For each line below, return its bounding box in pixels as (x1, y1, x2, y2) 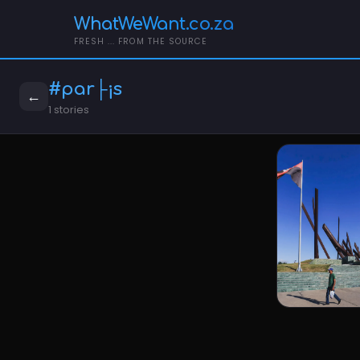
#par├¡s (48, 79, 122, 100)
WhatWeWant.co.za (74, 14, 234, 34)
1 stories (48, 103, 89, 117)
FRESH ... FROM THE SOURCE (74, 35, 207, 47)
